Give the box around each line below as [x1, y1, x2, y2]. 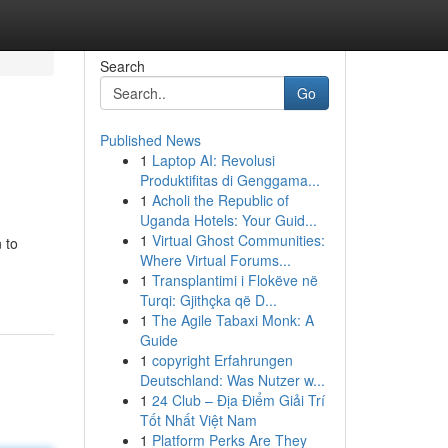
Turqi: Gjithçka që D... [139, 290, 277, 310]
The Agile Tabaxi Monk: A [151, 310, 314, 330]
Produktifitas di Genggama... [139, 170, 320, 190]
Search [99, 56, 145, 76]
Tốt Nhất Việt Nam [139, 410, 257, 430]
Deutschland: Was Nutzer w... [139, 370, 325, 390]
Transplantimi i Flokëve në [151, 270, 318, 290]
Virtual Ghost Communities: [151, 230, 325, 250]
